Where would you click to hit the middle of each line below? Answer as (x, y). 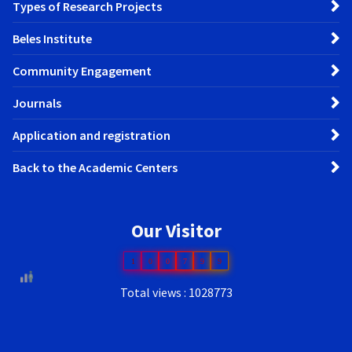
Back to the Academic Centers (95, 168)
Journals (37, 103)
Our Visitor (176, 230)
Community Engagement (82, 71)
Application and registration (92, 136)
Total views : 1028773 (176, 292)
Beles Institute (52, 39)
